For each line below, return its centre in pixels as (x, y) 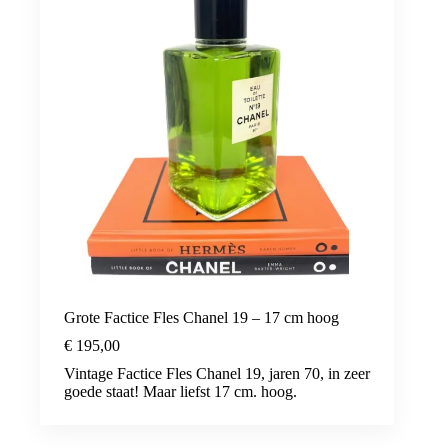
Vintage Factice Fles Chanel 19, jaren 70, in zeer (217, 373)
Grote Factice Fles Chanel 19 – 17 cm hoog (201, 317)
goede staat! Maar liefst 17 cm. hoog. (180, 391)
